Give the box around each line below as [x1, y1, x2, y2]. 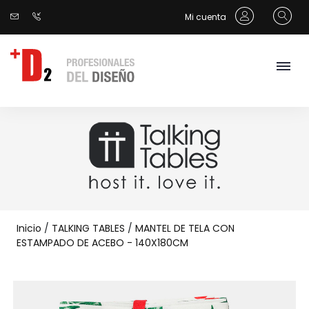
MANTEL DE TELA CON [135, 221, 235, 235]
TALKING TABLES [52, 221, 125, 235]
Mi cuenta [185, 11, 228, 23]
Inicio [17, 221, 41, 235]
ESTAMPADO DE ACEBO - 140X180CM [17, 236, 188, 250]
